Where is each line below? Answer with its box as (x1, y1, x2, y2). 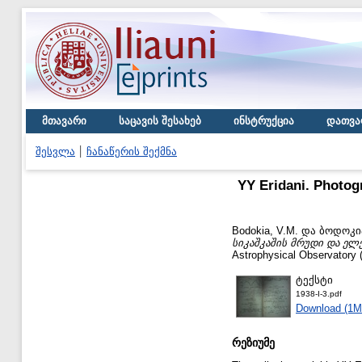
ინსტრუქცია (234, 115, 294, 127)
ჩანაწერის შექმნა (86, 145, 177, 158)
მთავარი (42, 115, 86, 127)
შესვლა (36, 145, 75, 158)
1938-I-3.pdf (296, 288, 342, 298)
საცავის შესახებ (119, 115, 201, 127)
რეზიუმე (232, 336, 275, 350)
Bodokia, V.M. (232, 224, 298, 237)
